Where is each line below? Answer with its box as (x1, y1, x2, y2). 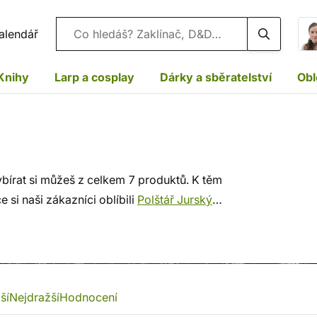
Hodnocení (59, 290, 117, 304)
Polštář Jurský (137, 192, 212, 207)
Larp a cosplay (54, 69, 134, 84)
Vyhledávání (55, 26, 120, 40)
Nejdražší (9, 290, 59, 304)
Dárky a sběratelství (160, 69, 272, 84)
